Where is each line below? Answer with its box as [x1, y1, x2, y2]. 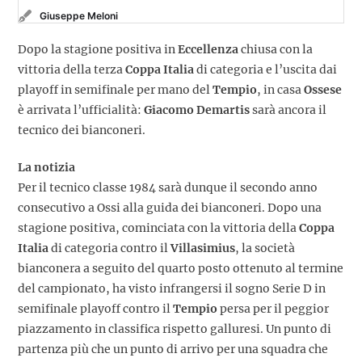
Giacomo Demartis [144, 102, 250, 117]
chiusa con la [238, 41, 313, 57]
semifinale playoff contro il [18, 301, 173, 316]
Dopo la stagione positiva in [18, 41, 178, 57]
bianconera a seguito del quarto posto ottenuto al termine [18, 260, 343, 276]
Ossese [304, 82, 342, 97]
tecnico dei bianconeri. [18, 122, 145, 137]
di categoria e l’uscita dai [194, 61, 337, 77]
